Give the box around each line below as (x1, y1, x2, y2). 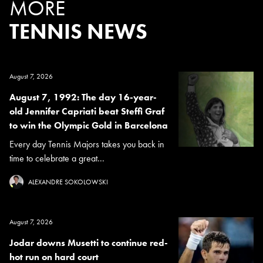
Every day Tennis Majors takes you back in (9, 137, 164, 150)
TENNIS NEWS (9, 18, 147, 45)
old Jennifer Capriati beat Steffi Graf (9, 104, 164, 117)
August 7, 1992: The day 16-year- (9, 90, 157, 103)
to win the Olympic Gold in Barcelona (9, 119, 168, 131)
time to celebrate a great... (9, 151, 104, 164)
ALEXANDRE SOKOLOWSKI (28, 177, 108, 187)
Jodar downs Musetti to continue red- (9, 236, 168, 249)
